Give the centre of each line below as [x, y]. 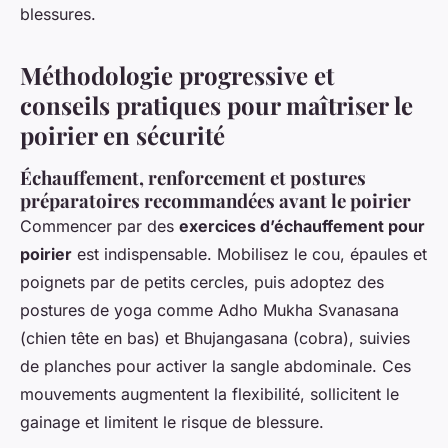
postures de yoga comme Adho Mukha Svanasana [209, 310]
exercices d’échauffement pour [302, 226]
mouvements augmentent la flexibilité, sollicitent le [209, 394]
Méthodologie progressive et [177, 75]
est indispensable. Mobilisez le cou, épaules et [249, 254]
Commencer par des [99, 226]
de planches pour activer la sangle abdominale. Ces [215, 366]
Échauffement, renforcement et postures [193, 178]
